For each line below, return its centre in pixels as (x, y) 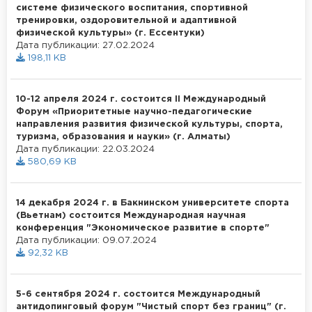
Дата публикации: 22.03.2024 (85, 149)
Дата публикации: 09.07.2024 (86, 240)
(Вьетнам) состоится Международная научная (131, 215)
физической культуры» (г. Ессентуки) (110, 33)
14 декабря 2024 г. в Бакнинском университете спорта (153, 203)
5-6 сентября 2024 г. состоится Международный (138, 294)
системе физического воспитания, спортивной (132, 8)
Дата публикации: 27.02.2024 (85, 45)
